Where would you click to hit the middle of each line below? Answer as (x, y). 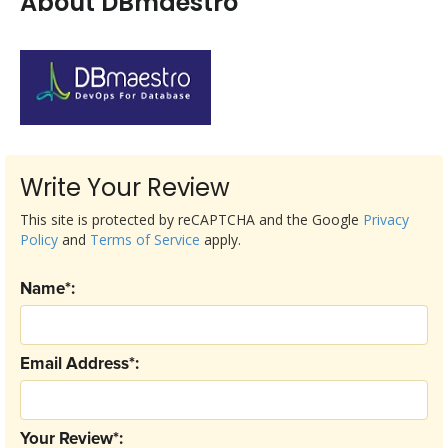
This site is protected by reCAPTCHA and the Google (191, 219)
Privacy (386, 219)
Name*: (47, 289)
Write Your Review (125, 187)
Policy (39, 239)
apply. (220, 239)
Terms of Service (145, 239)
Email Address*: (79, 364)
